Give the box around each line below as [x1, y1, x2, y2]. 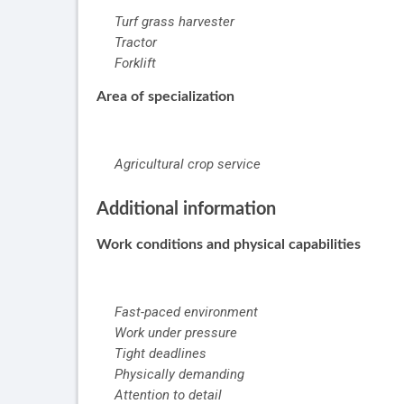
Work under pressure [115, 325, 237, 342]
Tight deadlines [115, 345, 207, 363]
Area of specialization [96, 89, 234, 105]
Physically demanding [115, 366, 244, 383]
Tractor [115, 34, 157, 51]
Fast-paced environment [115, 304, 258, 321]
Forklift [115, 55, 156, 72]
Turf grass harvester [115, 14, 234, 31]
